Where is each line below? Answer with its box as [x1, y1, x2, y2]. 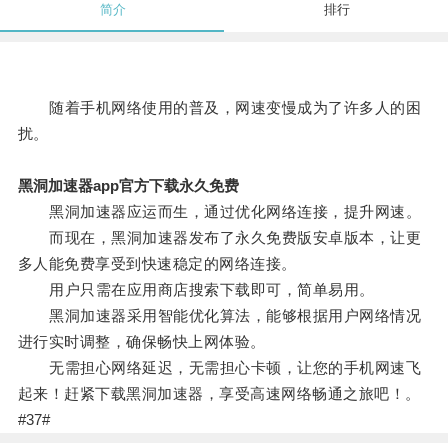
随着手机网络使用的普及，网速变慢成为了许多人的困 [17, 99, 422, 117]
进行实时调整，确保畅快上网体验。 [17, 333, 266, 351]
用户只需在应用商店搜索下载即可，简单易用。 [17, 281, 375, 299]
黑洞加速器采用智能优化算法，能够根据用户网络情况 [17, 307, 422, 325]
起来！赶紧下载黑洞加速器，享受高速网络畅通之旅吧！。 [17, 385, 421, 403]
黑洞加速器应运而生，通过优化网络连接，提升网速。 [17, 203, 422, 221]
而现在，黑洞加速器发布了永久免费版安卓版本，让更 [17, 229, 422, 247]
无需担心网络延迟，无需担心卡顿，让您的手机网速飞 [17, 359, 422, 377]
